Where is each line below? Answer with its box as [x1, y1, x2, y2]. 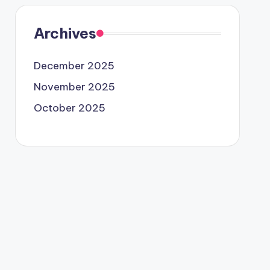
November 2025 [33, 80, 115, 93]
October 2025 [33, 101, 105, 115]
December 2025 [33, 59, 115, 72]
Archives [33, 24, 96, 42]
